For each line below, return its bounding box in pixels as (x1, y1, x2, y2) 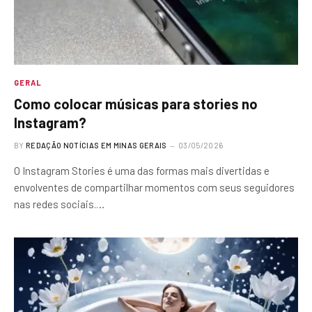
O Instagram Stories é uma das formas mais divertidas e (14, 164, 270, 177)
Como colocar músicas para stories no (14, 95, 258, 112)
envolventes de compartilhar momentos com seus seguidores (14, 181, 295, 194)
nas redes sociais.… (14, 198, 104, 210)
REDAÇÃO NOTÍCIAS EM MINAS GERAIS (26, 141, 167, 150)
